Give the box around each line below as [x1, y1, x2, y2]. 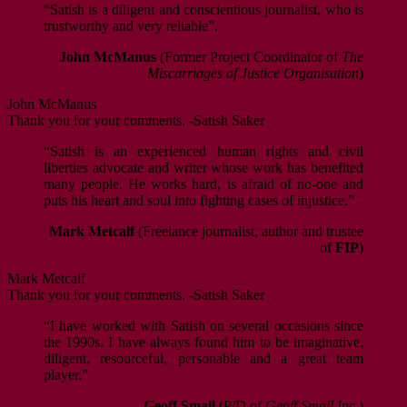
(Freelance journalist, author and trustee [134, 223, 363, 240]
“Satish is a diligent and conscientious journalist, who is [44, 2, 363, 18]
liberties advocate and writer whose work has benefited [44, 160, 363, 176]
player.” [44, 367, 88, 383]
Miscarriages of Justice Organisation [147, 65, 359, 82]
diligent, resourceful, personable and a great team [44, 351, 363, 367]
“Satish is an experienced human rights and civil [44, 144, 363, 160]
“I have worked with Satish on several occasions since [44, 318, 363, 334]
